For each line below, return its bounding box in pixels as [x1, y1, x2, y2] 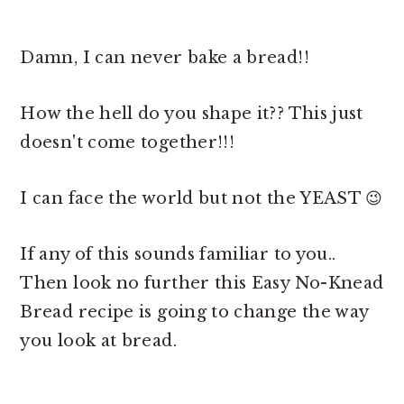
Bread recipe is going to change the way [20, 301, 369, 322]
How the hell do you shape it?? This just [20, 103, 363, 124]
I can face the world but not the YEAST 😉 [20, 188, 383, 208]
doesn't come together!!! [20, 132, 235, 152]
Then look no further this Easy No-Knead [20, 272, 384, 293]
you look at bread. [20, 330, 177, 351]
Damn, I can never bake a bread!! [20, 47, 309, 68]
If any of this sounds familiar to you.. [20, 243, 336, 264]
